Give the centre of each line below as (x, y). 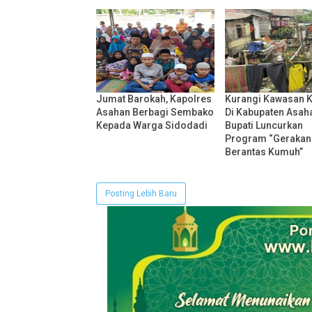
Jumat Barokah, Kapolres (154, 99)
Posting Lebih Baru (141, 194)
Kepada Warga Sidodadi (152, 126)
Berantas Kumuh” (264, 152)
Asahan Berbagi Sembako (155, 112)
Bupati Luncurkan (264, 126)
